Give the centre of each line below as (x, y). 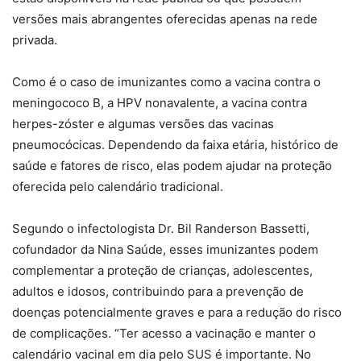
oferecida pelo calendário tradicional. (118, 187)
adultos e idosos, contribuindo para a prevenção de (158, 292)
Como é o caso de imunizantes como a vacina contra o (166, 82)
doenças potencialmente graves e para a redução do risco (177, 313)
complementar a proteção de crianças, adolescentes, (162, 271)
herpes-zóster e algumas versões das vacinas (143, 124)
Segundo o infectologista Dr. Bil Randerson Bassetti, (161, 229)
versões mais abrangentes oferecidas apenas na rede (165, 19)
